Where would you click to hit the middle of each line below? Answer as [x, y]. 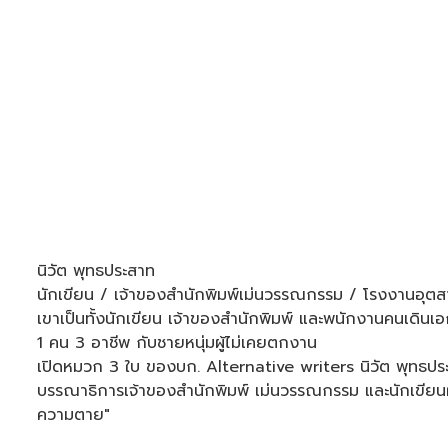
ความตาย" [73, 415]
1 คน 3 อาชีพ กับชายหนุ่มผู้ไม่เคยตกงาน [177, 343]
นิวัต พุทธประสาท [99, 271]
